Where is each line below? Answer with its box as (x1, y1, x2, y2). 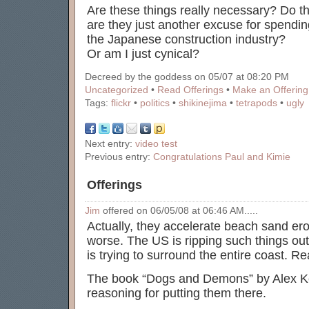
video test (135, 139, 177, 149)
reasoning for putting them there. (87, 286, 266, 300)
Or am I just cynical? (87, 47, 199, 61)
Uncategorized (85, 85, 148, 95)
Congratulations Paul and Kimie (153, 152, 290, 162)
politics (140, 98, 170, 108)
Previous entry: (85, 152, 153, 162)
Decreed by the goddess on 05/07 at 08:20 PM (85, 72, 289, 82)
